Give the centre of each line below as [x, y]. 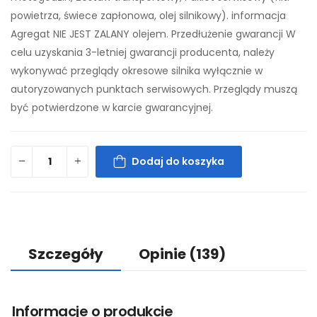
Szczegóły [66, 254]
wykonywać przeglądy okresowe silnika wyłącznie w [137, 70]
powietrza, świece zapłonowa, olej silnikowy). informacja [148, 15]
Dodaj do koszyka [178, 162]
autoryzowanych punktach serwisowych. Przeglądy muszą [154, 89]
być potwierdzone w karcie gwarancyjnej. [112, 107]
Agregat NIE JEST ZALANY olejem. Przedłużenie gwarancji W [153, 34]
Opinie [164, 254]
